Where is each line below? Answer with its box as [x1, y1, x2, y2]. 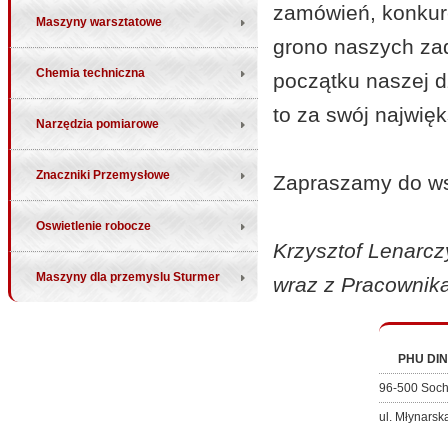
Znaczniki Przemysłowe [36, 168, 170, 182]
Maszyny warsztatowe [36, 15, 162, 29]
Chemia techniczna [36, 66, 145, 80]
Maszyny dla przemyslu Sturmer [36, 270, 220, 284]
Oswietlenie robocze [36, 219, 151, 233]
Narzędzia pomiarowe [36, 117, 159, 131]
